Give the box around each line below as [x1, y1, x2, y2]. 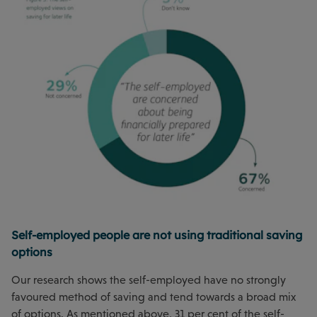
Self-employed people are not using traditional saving [11, 228, 302, 243]
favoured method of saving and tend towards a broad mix [11, 291, 296, 304]
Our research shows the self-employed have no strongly [11, 274, 286, 287]
